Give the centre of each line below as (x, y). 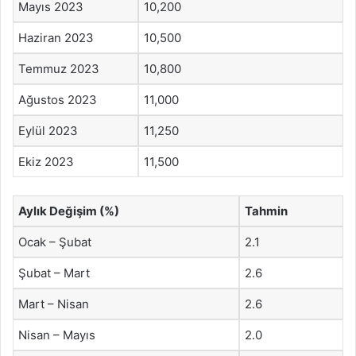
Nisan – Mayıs (57, 335)
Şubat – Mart (54, 273)
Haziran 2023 (56, 38)
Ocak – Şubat (55, 242)
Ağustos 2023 (58, 100)
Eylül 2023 (48, 131)
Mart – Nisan (54, 304)
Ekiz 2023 (46, 162)
